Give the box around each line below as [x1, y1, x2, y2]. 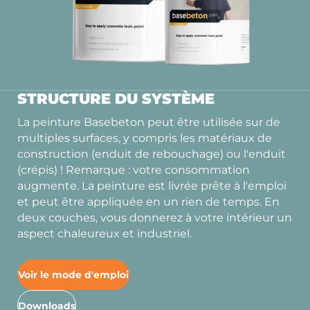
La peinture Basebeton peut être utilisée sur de [17, 115, 280, 129]
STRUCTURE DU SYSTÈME [17, 89, 215, 107]
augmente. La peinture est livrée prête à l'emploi [17, 179, 286, 193]
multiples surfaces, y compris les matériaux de [17, 131, 272, 145]
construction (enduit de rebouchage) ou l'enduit [17, 147, 286, 161]
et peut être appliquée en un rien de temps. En [17, 194, 280, 209]
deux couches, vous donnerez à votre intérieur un [17, 210, 292, 225]
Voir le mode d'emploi [18, 268, 129, 282]
